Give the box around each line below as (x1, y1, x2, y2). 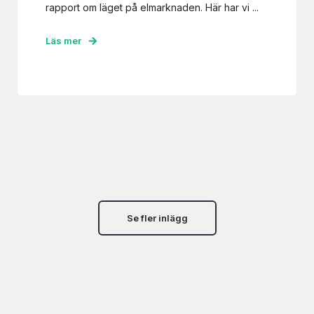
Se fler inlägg (126, 212, 188, 224)
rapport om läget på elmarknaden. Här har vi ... (46, 1, 259, 13)
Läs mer (46, 35, 81, 46)
